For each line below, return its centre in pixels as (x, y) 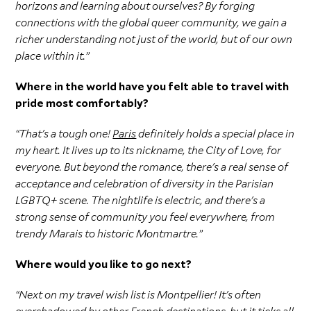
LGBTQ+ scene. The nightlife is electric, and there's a (141, 200)
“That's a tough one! (64, 133)
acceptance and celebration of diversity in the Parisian (145, 183)
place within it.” (52, 56)
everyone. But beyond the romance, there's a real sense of (152, 167)
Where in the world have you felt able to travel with (152, 86)
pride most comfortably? (82, 103)
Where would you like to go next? (104, 264)
